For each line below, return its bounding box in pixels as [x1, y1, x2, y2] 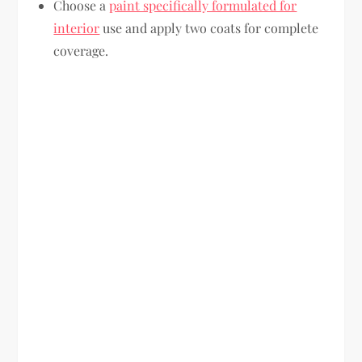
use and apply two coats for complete [99, 19, 319, 36]
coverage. [53, 41, 109, 59]
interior [53, 19, 100, 36]
